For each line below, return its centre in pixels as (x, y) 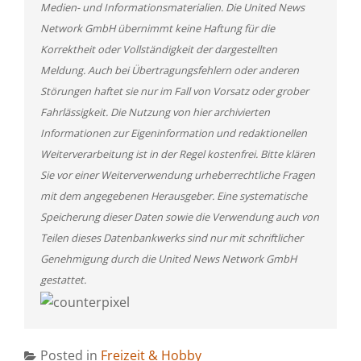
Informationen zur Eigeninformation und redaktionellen (174, 133)
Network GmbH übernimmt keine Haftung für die (158, 28)
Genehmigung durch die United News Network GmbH (168, 259)
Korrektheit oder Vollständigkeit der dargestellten (159, 49)
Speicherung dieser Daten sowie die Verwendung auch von (180, 217)
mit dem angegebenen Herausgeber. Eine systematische (174, 196)
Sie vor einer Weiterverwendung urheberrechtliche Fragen (178, 175)
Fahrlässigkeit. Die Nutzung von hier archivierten (155, 112)
